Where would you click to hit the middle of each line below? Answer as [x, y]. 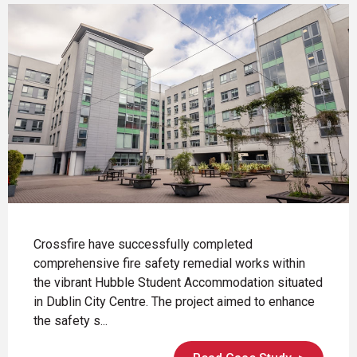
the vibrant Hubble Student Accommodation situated [178, 283]
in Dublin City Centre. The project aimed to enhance [174, 302]
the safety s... [71, 321]
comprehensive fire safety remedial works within [169, 264]
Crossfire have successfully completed [143, 245]
